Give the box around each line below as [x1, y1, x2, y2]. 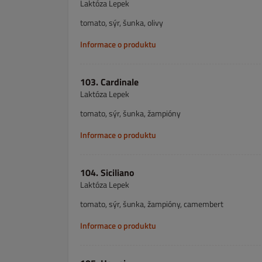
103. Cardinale [80, 75, 139, 89]
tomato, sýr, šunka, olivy [80, 16, 163, 29]
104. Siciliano [80, 166, 135, 180]
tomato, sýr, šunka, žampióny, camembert [80, 198, 223, 210]
